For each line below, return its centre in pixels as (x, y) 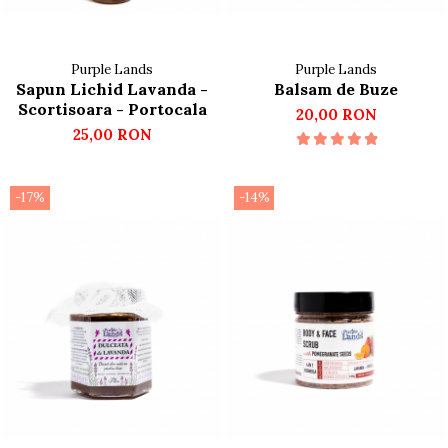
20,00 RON (336, 114)
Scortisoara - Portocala (112, 109)
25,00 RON (112, 134)
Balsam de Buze (336, 89)
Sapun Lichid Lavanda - (112, 89)
